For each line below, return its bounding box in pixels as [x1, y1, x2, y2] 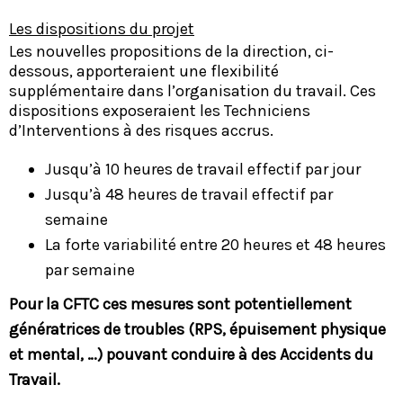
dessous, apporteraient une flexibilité [9, 60, 279, 81]
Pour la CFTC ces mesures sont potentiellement [9, 293, 352, 314]
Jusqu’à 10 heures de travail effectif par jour [45, 158, 361, 179]
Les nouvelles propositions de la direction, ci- [9, 40, 334, 61]
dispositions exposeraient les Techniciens [9, 100, 310, 121]
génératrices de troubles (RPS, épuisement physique [9, 318, 386, 339]
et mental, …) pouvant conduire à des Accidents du [9, 344, 373, 364]
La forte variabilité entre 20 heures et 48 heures [45, 234, 386, 255]
